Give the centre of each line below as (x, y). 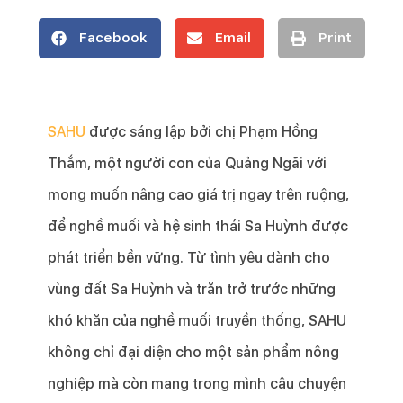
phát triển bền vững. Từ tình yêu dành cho (188, 258)
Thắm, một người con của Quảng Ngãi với (187, 164)
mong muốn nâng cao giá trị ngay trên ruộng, (198, 195)
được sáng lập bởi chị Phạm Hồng (203, 132)
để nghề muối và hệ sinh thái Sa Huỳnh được (197, 227)
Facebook (113, 38)
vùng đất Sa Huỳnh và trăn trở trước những (191, 290)
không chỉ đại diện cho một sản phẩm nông (193, 353)
